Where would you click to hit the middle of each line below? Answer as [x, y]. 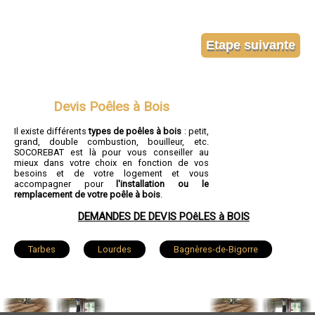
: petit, [195, 131]
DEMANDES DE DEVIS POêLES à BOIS [163, 217]
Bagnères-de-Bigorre [216, 250]
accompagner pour [65, 184]
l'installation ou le [162, 184]
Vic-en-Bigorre [231, 281]
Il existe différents [52, 131]
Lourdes [115, 250]
